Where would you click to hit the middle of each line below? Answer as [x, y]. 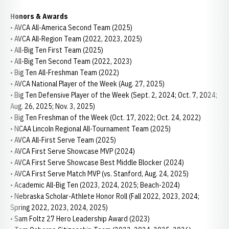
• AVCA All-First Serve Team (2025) [63, 140]
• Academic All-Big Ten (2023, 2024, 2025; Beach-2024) [95, 185]
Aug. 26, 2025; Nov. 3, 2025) [53, 106]
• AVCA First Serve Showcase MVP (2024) [73, 151]
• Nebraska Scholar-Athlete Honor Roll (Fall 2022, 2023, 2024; [105, 196]
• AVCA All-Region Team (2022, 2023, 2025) [76, 39]
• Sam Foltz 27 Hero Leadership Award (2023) [81, 219]
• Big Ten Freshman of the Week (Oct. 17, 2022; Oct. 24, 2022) [106, 118]
